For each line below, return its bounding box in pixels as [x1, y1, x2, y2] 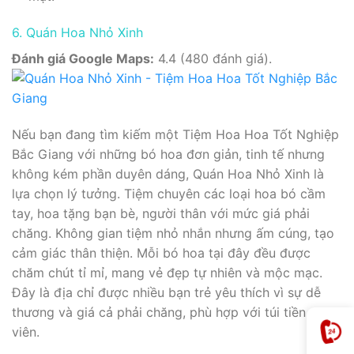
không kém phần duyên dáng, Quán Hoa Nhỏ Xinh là [12, 165, 324, 182]
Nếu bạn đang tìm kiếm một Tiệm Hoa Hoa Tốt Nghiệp [12, 126, 339, 142]
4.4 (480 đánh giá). [154, 50, 272, 66]
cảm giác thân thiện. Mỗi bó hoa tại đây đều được [12, 244, 311, 261]
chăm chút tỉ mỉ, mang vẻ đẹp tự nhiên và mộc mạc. [12, 264, 322, 281]
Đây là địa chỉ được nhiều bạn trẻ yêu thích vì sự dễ [12, 284, 321, 300]
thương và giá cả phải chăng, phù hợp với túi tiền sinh [12, 303, 333, 320]
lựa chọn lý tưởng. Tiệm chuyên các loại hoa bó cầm [12, 185, 326, 201]
